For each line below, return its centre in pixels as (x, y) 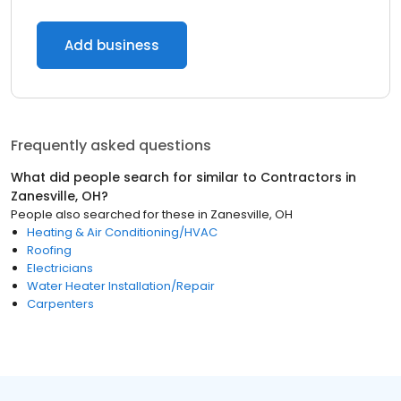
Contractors (301, 177)
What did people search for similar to (136, 177)
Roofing (49, 250)
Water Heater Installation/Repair (121, 286)
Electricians (60, 268)
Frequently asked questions (111, 145)
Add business (112, 45)
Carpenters (60, 304)
